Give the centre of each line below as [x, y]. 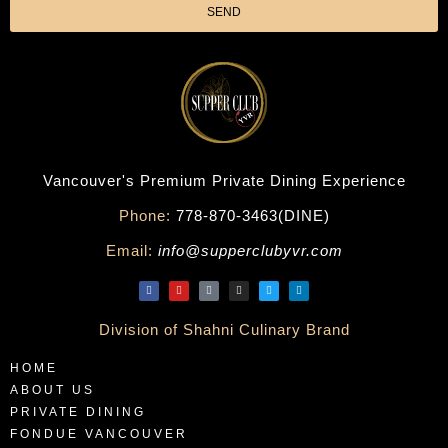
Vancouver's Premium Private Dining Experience [224, 181]
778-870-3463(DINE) [250, 216]
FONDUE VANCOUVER [99, 434]
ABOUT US [52, 390]
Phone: [144, 216]
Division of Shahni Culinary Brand [224, 330]
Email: [129, 251]
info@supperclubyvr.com [250, 251]
